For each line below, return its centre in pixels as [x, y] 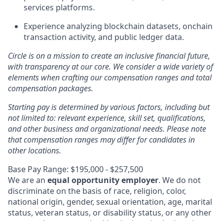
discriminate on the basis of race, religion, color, [97, 191]
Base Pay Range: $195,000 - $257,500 [75, 169]
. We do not [180, 180]
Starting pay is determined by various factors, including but [109, 107]
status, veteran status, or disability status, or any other [110, 213]
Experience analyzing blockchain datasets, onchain [118, 26]
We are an [28, 180]
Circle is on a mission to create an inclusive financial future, [109, 56]
